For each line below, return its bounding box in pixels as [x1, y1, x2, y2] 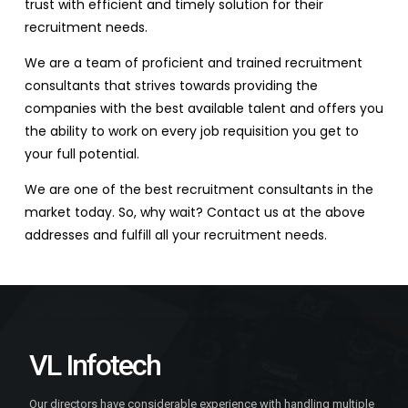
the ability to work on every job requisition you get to [24, 122, 359, 141]
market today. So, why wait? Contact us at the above [24, 203, 365, 222]
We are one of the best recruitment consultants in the [24, 180, 373, 199]
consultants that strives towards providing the [24, 76, 318, 96]
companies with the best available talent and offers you [24, 99, 383, 118]
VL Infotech [29, 347, 160, 382]
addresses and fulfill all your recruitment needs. [24, 226, 327, 245]
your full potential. [24, 145, 139, 164]
